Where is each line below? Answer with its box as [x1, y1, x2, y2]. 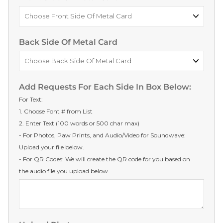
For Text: [19, 96, 43, 104]
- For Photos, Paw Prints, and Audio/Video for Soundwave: [19, 131, 186, 139]
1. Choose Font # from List [19, 108, 93, 115]
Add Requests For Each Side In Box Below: [19, 82, 191, 92]
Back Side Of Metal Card [19, 37, 117, 47]
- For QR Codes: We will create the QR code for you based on [19, 155, 190, 163]
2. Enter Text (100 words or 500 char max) [19, 119, 139, 127]
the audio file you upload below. [19, 167, 110, 175]
